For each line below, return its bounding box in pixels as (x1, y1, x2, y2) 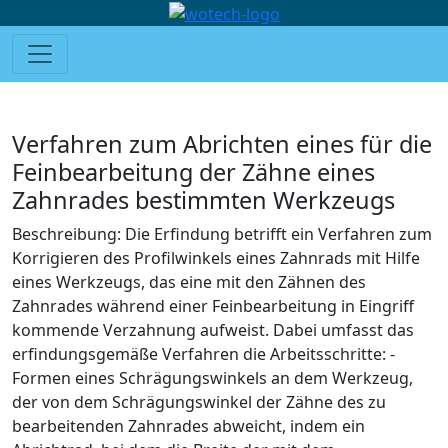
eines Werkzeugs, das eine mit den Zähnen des (12, 270, 366, 293)
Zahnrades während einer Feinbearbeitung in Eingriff (12, 294, 414, 317)
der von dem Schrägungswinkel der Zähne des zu (12, 390, 386, 413)
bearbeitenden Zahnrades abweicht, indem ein (12, 414, 365, 437)
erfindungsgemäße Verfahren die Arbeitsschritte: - (12, 342, 395, 365)
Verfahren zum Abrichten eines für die (12, 127, 432, 160)
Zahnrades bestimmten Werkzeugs (12, 183, 395, 216)
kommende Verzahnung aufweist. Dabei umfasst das (12, 318, 414, 341)
